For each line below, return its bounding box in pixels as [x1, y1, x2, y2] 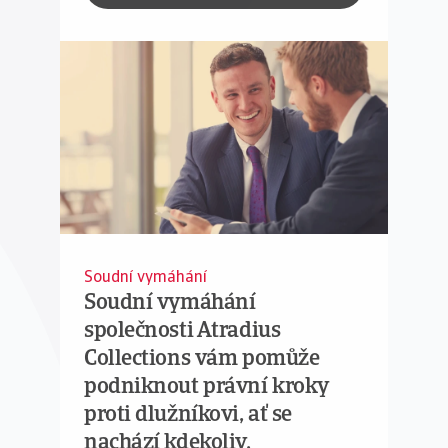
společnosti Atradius [84, 320, 281, 343]
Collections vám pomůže [84, 348, 320, 371]
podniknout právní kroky [84, 376, 328, 399]
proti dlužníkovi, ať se [84, 404, 292, 427]
